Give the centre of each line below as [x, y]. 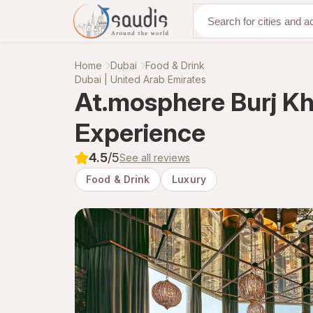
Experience [140, 133]
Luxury [189, 179]
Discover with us [264, 21]
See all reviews [155, 158]
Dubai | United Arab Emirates [140, 79]
